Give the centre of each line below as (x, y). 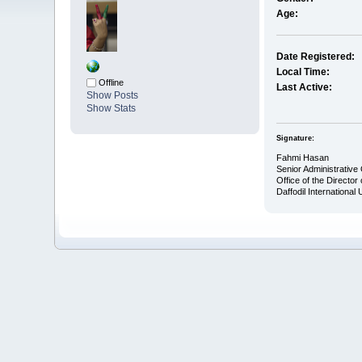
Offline (110, 83)
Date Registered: (315, 57)
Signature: (295, 138)
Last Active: (304, 88)
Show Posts (113, 96)
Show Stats (112, 109)
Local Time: (303, 72)
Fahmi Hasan (302, 157)
